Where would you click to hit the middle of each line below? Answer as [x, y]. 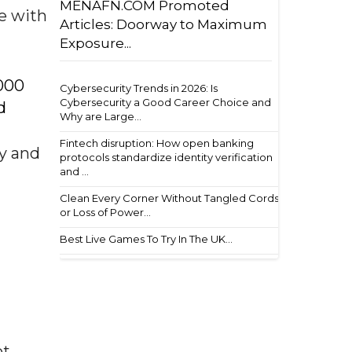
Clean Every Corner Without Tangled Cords [169, 198]
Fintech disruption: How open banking [157, 143]
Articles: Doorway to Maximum [163, 24]
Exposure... [95, 43]
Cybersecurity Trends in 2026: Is [139, 88]
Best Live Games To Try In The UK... [146, 239]
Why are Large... [101, 116]
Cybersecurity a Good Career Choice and [165, 102]
